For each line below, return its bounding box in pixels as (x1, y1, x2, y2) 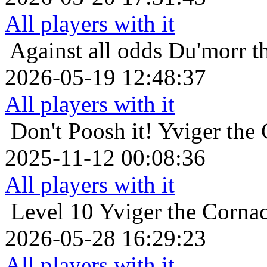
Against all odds (10, 37, 162, 63)
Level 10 (11, 198, 94, 224)
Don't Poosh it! (11, 117, 153, 144)
